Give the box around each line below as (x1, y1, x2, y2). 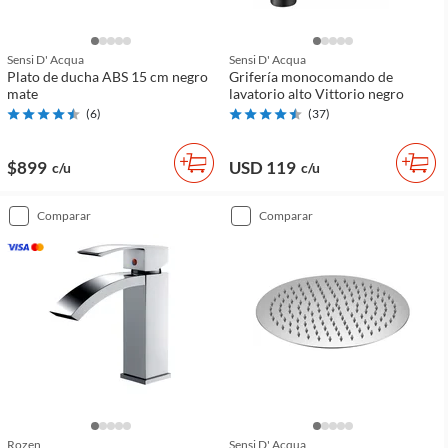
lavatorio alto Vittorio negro (229, 85, 404, 103)
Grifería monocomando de (229, 68, 393, 86)
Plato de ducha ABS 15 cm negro (7, 68, 208, 86)
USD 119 (229, 157, 296, 179)
